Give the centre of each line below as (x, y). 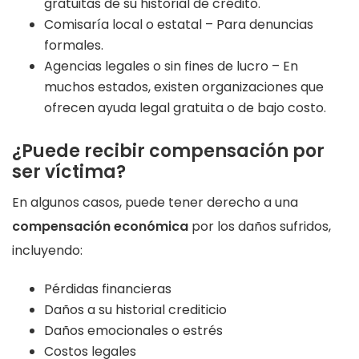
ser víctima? (69, 172)
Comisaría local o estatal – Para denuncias (179, 25)
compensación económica (100, 227)
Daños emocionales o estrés (133, 331)
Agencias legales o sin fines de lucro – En (171, 67)
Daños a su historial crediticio (135, 310)
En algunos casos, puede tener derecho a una (155, 203)
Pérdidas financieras (108, 289)
